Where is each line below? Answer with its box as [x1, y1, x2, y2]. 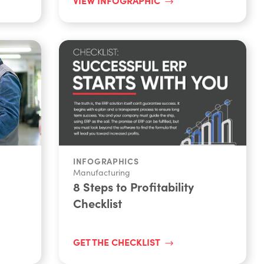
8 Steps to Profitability [73, 178, 194, 194]
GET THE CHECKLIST [73, 235, 160, 248]
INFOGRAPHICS [73, 154, 139, 167]
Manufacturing [73, 166, 130, 178]
